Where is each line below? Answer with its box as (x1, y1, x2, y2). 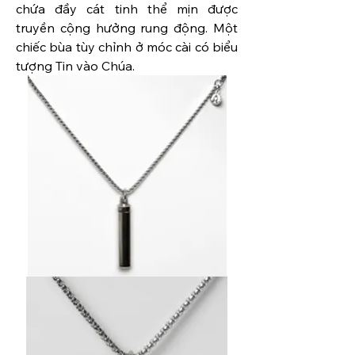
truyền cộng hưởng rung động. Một (16, 20, 238, 36)
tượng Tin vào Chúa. (16, 58, 135, 74)
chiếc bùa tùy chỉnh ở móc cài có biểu (16, 39, 238, 55)
